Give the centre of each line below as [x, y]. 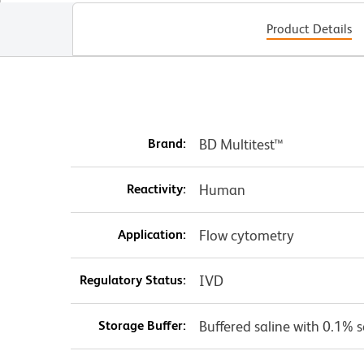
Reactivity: [156, 189]
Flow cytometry [246, 235]
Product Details [309, 29]
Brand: [167, 143]
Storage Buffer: [142, 325]
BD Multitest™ [241, 144]
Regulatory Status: [132, 280]
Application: [152, 234]
